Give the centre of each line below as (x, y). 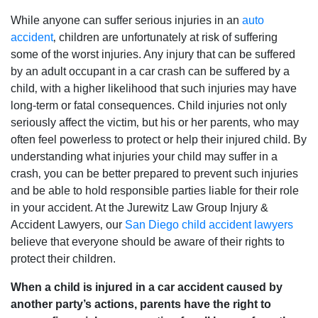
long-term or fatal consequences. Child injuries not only (149, 105)
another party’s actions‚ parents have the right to (141, 304)
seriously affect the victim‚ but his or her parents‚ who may (155, 122)
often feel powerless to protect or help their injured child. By (159, 139)
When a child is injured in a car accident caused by (147, 287)
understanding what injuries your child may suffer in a (144, 157)
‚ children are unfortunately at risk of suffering (165, 37)
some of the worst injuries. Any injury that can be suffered (153, 54)
